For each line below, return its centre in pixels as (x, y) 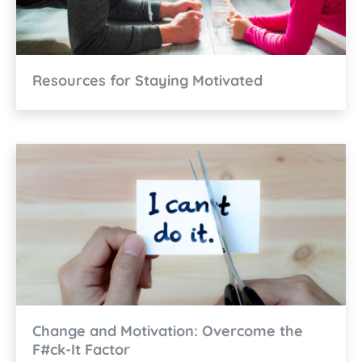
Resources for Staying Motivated (147, 80)
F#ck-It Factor (81, 349)
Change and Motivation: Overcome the (168, 330)
